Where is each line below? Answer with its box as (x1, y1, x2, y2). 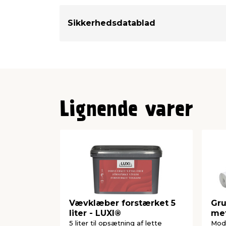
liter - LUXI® (69, 208, 121, 218)
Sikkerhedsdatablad (68, 18, 155, 28)
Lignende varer (60, 100, 193, 121)
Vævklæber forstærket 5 (69, 198, 176, 208)
